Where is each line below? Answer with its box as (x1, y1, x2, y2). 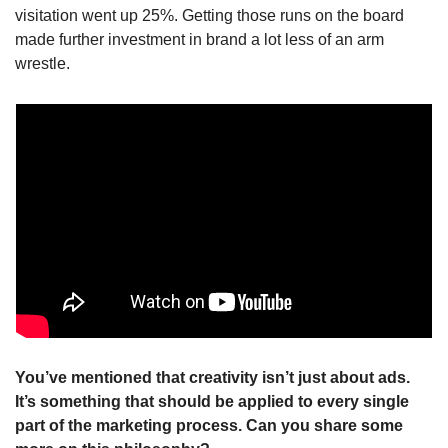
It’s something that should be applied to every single (15, 392, 409, 410)
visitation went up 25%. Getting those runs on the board (15, 6, 404, 24)
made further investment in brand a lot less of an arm (15, 30, 384, 48)
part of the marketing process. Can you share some (15, 416, 403, 434)
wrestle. (15, 54, 70, 72)
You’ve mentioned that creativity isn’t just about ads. (15, 368, 410, 386)
